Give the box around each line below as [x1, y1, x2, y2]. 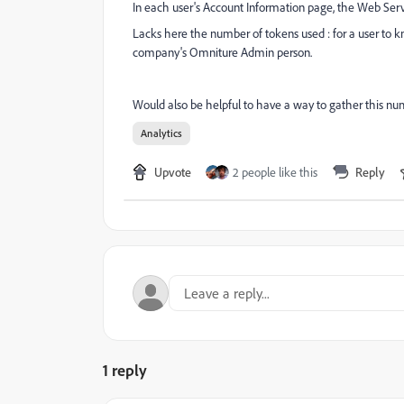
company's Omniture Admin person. [133, 44, 312, 60]
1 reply [103, 360, 147, 380]
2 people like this [233, 164, 317, 180]
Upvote [154, 164, 191, 179]
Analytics [141, 126, 182, 140]
